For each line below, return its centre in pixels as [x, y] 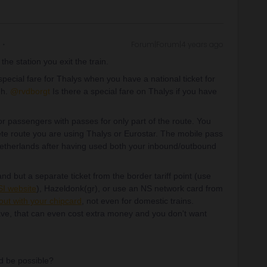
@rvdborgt [30, 91]
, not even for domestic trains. [138, 201]
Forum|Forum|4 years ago [177, 44]
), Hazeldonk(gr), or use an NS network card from [130, 188]
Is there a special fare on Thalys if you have [133, 91]
